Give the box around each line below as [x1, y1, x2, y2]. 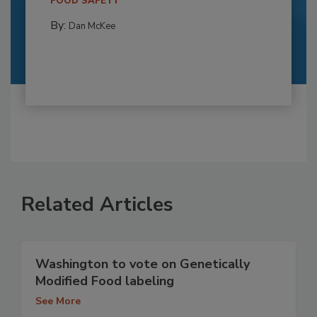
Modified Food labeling [35, 272, 174, 290]
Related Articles [21, 191, 173, 219]
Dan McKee [68, 20, 115, 33]
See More [35, 294, 81, 309]
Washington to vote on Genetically [35, 255, 250, 273]
